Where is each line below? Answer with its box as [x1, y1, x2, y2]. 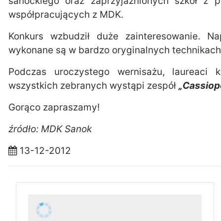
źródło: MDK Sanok [8, 123, 92, 135]
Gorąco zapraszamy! [8, 102, 100, 113]
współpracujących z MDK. [8, 9, 123, 20]
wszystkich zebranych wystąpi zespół [8, 80, 179, 91]
